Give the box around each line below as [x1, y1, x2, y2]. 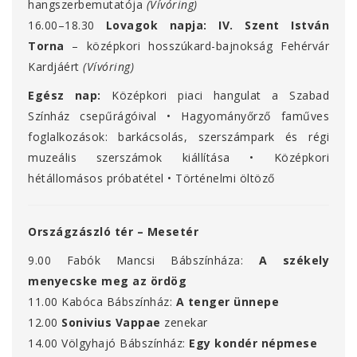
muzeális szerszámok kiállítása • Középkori [28, 150, 329, 166]
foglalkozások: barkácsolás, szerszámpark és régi [28, 129, 329, 145]
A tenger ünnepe [175, 294, 279, 310]
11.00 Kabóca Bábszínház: [28, 294, 172, 310]
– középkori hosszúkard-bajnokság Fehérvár [72, 38, 329, 54]
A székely [258, 253, 329, 269]
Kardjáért [28, 59, 80, 75]
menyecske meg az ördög [28, 273, 186, 289]
